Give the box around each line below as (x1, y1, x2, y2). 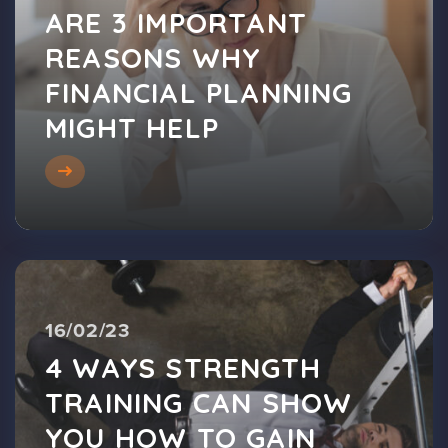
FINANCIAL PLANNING (45, 74, 353, 110)
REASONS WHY (45, 39, 262, 75)
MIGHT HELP (45, 109, 219, 145)
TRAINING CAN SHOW (45, 384, 353, 420)
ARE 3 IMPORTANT (45, 4, 307, 40)
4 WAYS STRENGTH (45, 349, 321, 385)
